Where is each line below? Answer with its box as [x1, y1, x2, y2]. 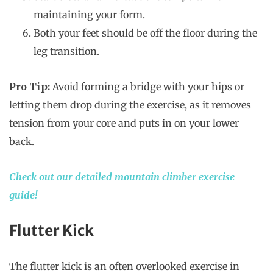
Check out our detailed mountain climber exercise [9, 171, 235, 183]
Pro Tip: [9, 80, 50, 93]
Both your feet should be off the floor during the [34, 27, 257, 40]
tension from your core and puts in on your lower [9, 117, 239, 130]
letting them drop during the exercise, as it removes [9, 99, 251, 112]
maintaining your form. [34, 9, 145, 21]
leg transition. [34, 45, 99, 58]
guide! [9, 189, 37, 202]
